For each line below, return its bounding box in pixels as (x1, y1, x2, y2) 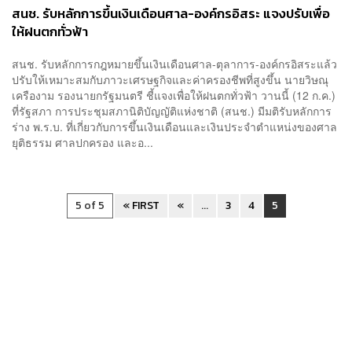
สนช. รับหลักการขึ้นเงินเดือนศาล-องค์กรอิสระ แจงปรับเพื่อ (12, 3, 330, 24)
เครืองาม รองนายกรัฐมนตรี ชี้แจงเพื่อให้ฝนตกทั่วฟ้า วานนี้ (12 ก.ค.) (12, 87, 335, 104)
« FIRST (122, 197, 159, 214)
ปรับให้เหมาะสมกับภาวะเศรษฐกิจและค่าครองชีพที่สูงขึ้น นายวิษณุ (12, 71, 328, 88)
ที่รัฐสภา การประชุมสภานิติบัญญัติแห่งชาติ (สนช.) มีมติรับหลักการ (12, 103, 332, 119)
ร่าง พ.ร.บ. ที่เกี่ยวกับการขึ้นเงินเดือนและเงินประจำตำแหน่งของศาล (12, 119, 337, 135)
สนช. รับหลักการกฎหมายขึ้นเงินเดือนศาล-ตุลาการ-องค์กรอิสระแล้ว (12, 56, 337, 72)
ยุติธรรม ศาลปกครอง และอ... (12, 134, 153, 151)
